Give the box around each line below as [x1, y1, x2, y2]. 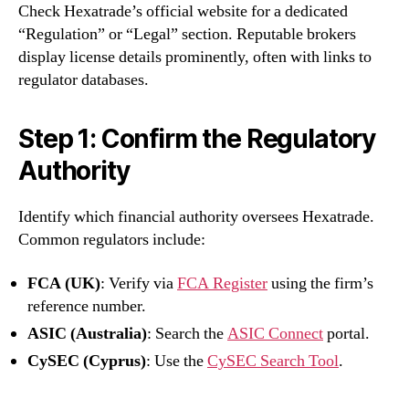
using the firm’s [267, 272, 373, 294]
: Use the [146, 350, 207, 372]
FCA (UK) [27, 272, 100, 294]
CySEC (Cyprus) [27, 350, 146, 372]
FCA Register [177, 272, 267, 294]
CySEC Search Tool [207, 350, 339, 372]
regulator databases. [18, 69, 149, 91]
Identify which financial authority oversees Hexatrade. [18, 206, 374, 228]
